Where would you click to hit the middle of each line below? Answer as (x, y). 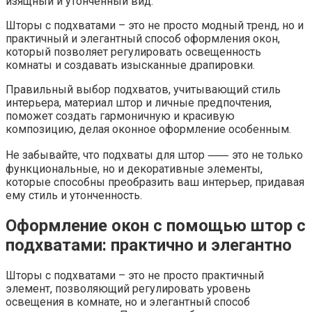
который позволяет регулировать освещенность (133, 52)
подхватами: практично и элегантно (149, 245)
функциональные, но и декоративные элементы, (134, 169)
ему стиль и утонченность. (74, 195)
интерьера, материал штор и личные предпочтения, (139, 102)
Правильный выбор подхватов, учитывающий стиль (143, 89)
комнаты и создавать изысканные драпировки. (130, 65)
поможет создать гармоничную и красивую (120, 116)
